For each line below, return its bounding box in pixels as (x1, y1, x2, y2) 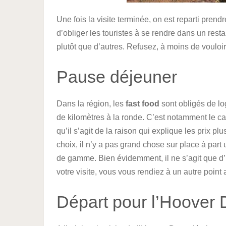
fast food (126, 99, 159, 108)
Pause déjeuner (56, 67, 177, 86)
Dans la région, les (56, 99, 126, 108)
